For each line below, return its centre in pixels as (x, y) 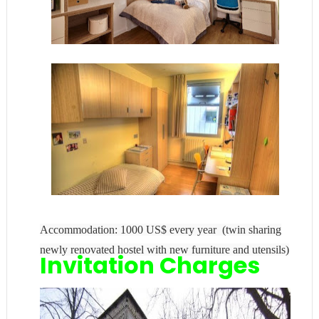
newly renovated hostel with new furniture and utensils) (164, 250)
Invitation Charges (150, 266)
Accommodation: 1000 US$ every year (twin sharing (160, 230)
